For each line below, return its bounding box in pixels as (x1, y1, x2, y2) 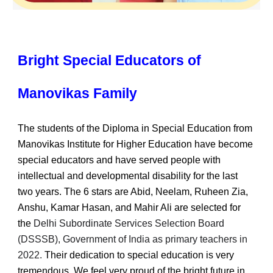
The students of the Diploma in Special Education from (18, 123, 253, 134)
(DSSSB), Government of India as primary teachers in (18, 234, 248, 245)
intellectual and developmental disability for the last (18, 171, 238, 182)
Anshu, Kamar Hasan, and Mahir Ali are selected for (18, 202, 241, 213)
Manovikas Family (18, 85, 138, 102)
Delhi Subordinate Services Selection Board (34, 218, 225, 229)
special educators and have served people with (18, 155, 221, 166)
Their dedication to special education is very (42, 250, 235, 261)
